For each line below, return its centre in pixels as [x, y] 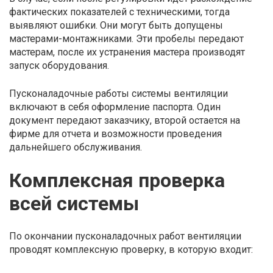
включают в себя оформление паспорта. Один [115, 107]
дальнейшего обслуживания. [76, 147]
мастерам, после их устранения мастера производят [127, 52]
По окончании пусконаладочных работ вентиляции [125, 236]
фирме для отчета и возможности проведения [115, 133]
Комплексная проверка [117, 180]
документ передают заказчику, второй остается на [125, 120]
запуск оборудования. [59, 65]
